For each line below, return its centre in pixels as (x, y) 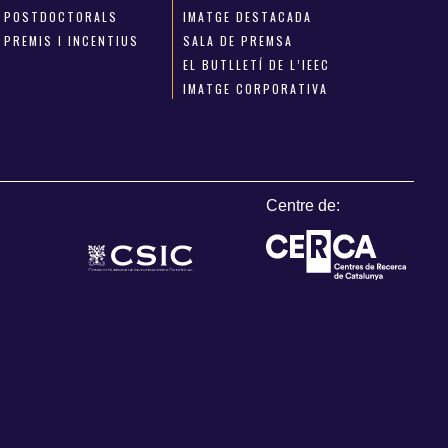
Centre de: (303, 206)
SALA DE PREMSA (237, 41)
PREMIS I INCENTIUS (72, 41)
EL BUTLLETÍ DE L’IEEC (256, 65)
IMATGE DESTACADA (247, 17)
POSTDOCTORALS (61, 17)
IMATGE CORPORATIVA (255, 89)
